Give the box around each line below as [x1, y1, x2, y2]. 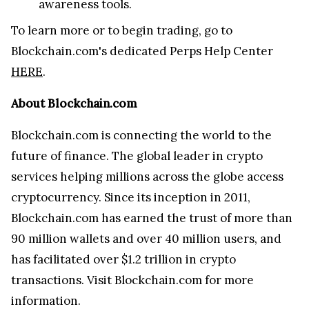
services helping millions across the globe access [11, 168, 283, 184]
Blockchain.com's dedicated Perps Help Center [11, 43, 273, 59]
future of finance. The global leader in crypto [11, 148, 263, 163]
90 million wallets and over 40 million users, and [11, 230, 281, 246]
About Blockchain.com [11, 95, 137, 111]
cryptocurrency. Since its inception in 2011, [11, 189, 250, 205]
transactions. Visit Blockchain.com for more [11, 272, 254, 288]
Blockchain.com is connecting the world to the [11, 127, 272, 143]
